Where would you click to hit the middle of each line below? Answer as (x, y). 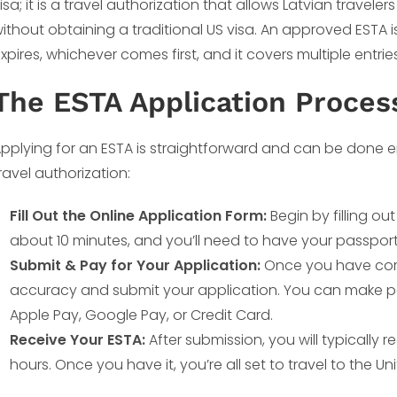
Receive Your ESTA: (78, 340)
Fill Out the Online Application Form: (138, 216)
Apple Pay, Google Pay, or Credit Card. (141, 315)
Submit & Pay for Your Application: (135, 265)
